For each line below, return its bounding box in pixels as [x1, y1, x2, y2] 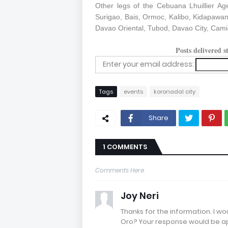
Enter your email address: [102, 59, 195, 69]
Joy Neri [121, 189, 159, 202]
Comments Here [95, 165, 144, 175]
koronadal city [154, 87, 195, 96]
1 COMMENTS [103, 141, 147, 152]
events [124, 87, 143, 96]
